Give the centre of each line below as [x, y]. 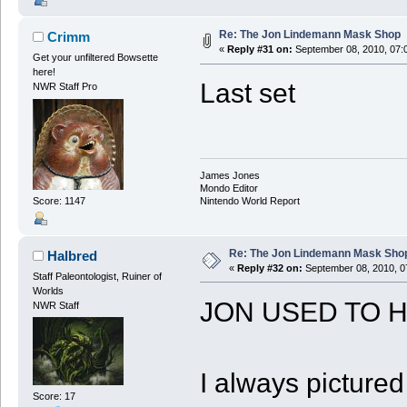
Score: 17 [54, 397]
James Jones [229, 175]
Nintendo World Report [249, 200]
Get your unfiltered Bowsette [95, 58]
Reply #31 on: [259, 50]
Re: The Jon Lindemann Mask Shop [309, 35]
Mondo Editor [228, 188]
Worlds [48, 290]
